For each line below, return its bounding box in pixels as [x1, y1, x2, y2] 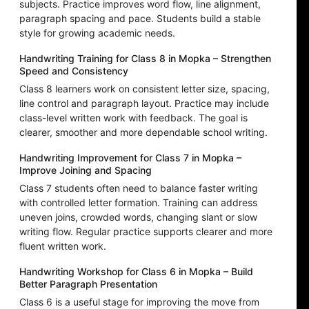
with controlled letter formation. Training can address [19, 197, 257, 209]
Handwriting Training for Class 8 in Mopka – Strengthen [19, 52, 271, 65]
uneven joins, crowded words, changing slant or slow [19, 211, 257, 223]
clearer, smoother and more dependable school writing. [19, 126, 268, 139]
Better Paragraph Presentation [19, 278, 157, 290]
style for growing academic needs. [19, 27, 175, 39]
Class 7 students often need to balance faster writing [19, 182, 258, 195]
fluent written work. [19, 240, 106, 252]
